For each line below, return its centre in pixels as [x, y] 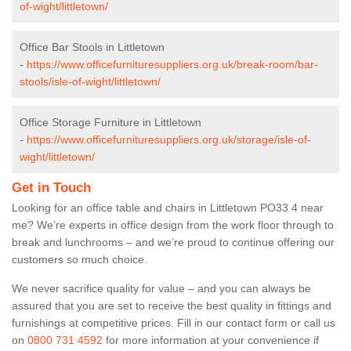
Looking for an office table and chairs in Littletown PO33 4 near [168, 207]
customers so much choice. [81, 259]
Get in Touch [51, 187]
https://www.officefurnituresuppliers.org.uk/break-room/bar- [172, 64]
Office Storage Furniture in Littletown [110, 122]
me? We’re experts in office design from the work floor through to [173, 224]
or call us [313, 322]
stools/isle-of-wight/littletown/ [90, 81]
